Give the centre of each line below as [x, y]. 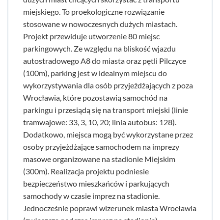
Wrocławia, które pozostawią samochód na [95, 97]
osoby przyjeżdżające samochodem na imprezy [101, 147]
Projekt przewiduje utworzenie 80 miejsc [91, 36]
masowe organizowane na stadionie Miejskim [99, 159]
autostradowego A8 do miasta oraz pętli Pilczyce [105, 61]
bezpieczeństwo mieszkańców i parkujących [96, 183]
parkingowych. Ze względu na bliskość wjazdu [99, 48]
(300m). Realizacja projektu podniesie [86, 171]
